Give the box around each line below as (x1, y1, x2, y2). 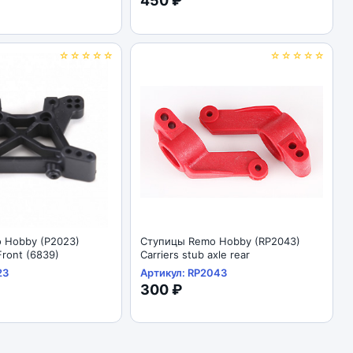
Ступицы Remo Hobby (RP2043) (140, 235, 300, 247)
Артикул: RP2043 (140, 266, 227, 279)
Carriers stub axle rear (140, 248, 250, 261)
